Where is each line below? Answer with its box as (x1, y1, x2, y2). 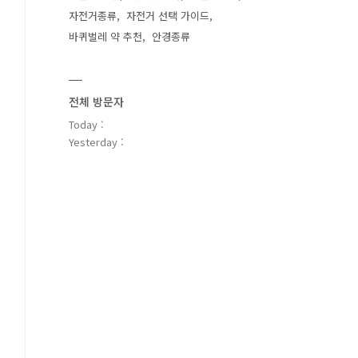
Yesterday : (69, 134, 124, 149)
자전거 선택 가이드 (126, 8, 209, 23)
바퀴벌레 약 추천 (69, 29, 142, 44)
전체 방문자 (69, 93, 124, 109)
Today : (69, 117, 104, 132)
